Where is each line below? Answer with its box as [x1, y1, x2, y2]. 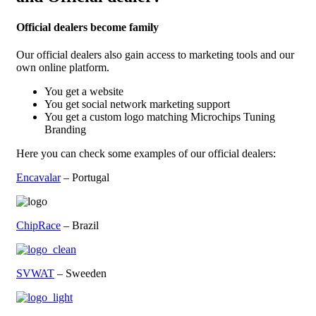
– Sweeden [54, 267, 107, 280]
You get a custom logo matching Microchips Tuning [44, 111, 275, 123]
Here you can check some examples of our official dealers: [16, 147, 276, 160]
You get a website [44, 85, 123, 98]
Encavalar [16, 171, 61, 184]
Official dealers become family [16, 21, 159, 34]
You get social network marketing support [44, 98, 230, 111]
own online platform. [16, 61, 109, 74]
